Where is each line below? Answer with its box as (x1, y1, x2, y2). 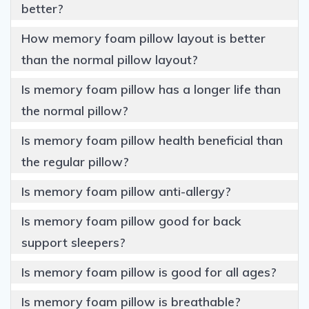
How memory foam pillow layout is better (21, 30, 266, 46)
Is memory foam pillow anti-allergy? (21, 183, 231, 199)
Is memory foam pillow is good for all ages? (21, 263, 277, 280)
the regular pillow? (21, 153, 129, 170)
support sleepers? (21, 234, 126, 250)
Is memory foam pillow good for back (21, 212, 241, 229)
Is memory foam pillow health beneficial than (21, 132, 283, 148)
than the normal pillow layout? (21, 51, 198, 68)
